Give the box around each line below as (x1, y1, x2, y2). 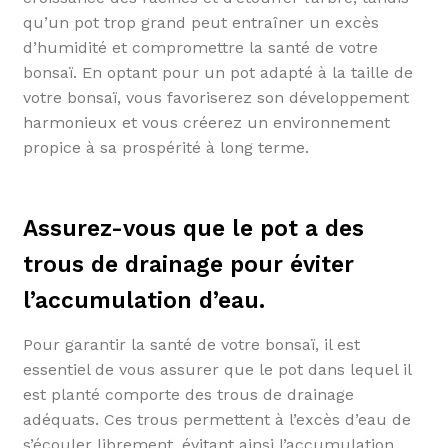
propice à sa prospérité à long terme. (22, 137, 309, 157)
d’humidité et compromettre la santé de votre (22, 37, 378, 57)
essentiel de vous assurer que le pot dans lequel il (22, 359, 411, 379)
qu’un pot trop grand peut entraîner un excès (22, 12, 379, 32)
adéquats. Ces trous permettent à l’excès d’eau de (22, 409, 411, 429)
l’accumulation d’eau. (22, 287, 265, 315)
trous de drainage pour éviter (22, 251, 354, 279)
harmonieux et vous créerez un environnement (22, 112, 390, 132)
